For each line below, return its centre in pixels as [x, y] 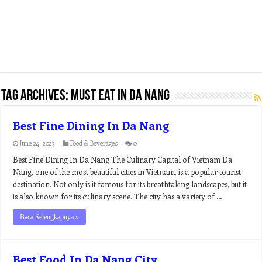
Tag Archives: [36, 96]
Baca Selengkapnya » [50, 217]
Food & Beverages [94, 143]
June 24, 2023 [38, 143]
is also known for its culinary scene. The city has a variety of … [118, 196]
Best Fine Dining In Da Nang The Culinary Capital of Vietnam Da [123, 159]
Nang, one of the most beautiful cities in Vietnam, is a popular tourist [127, 172]
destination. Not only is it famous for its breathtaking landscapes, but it [130, 184]
